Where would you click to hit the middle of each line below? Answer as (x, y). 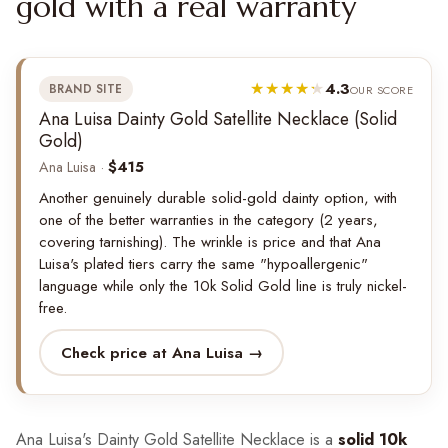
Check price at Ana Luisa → (161, 352)
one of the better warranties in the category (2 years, (208, 220)
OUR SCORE (381, 90)
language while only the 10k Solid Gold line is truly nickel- (223, 286)
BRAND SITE (86, 89)
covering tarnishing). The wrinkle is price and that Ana (210, 242)
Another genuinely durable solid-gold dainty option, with (218, 198)
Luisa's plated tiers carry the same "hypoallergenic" (203, 264)
